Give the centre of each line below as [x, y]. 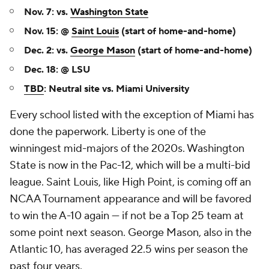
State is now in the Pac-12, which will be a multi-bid [130, 165]
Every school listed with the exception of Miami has [132, 115]
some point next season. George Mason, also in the [131, 233]
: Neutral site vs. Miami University [117, 89]
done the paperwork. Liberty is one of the [108, 132]
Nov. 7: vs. [47, 12]
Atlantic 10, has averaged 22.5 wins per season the [129, 249]
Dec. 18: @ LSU [57, 70]
